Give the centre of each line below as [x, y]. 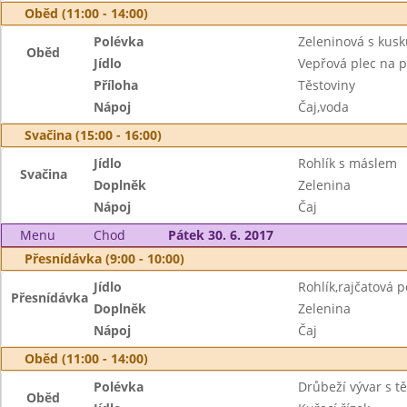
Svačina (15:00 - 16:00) [93, 135]
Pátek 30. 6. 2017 [220, 235]
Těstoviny [326, 85]
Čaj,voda [323, 107]
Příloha [116, 85]
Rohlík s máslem [347, 163]
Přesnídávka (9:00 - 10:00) [104, 258]
